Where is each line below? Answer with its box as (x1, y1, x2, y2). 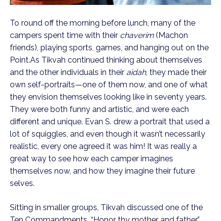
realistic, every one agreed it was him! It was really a (10, 142, 197, 151)
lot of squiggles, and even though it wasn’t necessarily (10, 129, 205, 139)
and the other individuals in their (10, 68, 126, 77)
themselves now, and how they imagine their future (10, 166, 195, 176)
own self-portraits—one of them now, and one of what (10, 80, 208, 90)
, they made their (146, 68, 207, 77)
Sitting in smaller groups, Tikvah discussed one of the (10, 203, 203, 213)
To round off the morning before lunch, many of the (10, 18, 195, 28)
